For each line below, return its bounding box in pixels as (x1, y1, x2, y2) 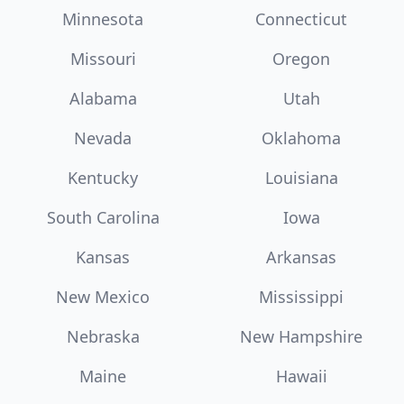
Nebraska (66, 326, 140, 348)
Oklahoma (262, 127, 341, 150)
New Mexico (56, 286, 150, 308)
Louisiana (264, 167, 338, 189)
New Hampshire (240, 326, 363, 348)
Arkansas (266, 246, 336, 269)
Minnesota (62, 8, 143, 31)
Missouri (69, 48, 136, 70)
